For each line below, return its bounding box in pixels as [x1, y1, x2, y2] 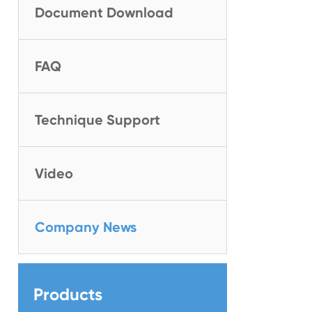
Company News [35, 219, 136, 235]
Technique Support [35, 111, 160, 128]
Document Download [35, 4, 173, 21]
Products [33, 284, 102, 304]
